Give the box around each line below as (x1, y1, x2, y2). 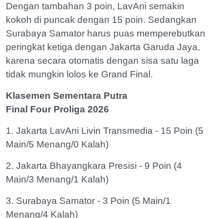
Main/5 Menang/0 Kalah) (6, 139, 109, 150)
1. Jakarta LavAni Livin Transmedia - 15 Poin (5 (6, 126, 203, 136)
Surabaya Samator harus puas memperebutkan (6, 28, 205, 39)
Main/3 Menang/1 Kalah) (6, 174, 109, 185)
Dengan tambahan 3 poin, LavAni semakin (6, 1, 184, 12)
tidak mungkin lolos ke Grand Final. (6, 69, 153, 80)
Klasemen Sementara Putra (6, 91, 127, 101)
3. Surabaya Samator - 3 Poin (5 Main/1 (6, 196, 171, 206)
